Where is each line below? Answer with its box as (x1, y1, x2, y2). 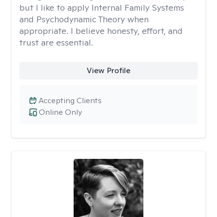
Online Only (39, 107, 82, 117)
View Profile (86, 65, 130, 76)
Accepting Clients (39, 95, 102, 106)
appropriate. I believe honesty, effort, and (19, 25, 183, 36)
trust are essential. (19, 37, 93, 48)
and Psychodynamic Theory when (19, 14, 149, 25)
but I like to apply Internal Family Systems (19, 2, 184, 13)
